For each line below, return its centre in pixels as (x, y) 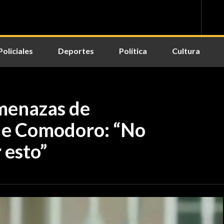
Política (133, 51)
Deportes (76, 51)
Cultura (186, 51)
